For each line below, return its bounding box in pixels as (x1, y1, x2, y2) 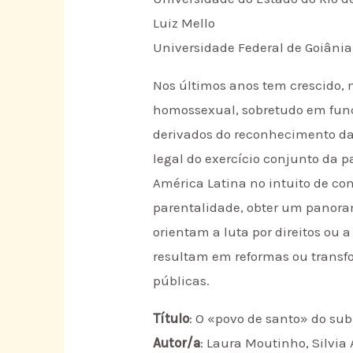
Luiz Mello (153, 15, 216, 32)
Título (153, 310, 190, 326)
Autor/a (153, 334, 201, 351)
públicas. (153, 273, 210, 289)
